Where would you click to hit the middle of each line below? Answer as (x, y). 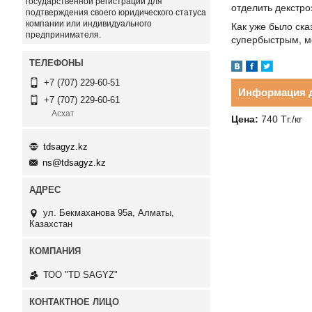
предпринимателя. (63, 35)
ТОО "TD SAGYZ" (80, 274)
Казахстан (51, 224)
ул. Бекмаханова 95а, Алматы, (109, 213)
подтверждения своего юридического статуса (116, 13)
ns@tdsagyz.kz (74, 163)
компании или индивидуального (89, 24)
